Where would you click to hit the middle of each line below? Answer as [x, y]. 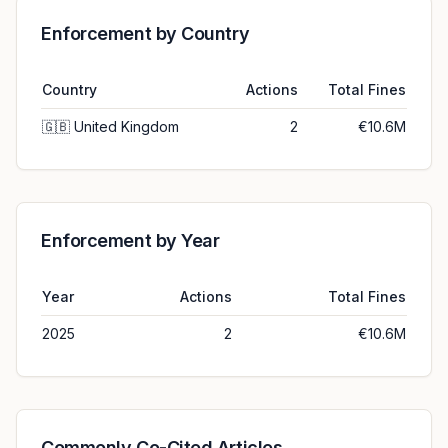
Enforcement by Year [130, 240]
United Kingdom [126, 126]
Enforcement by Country [145, 33]
